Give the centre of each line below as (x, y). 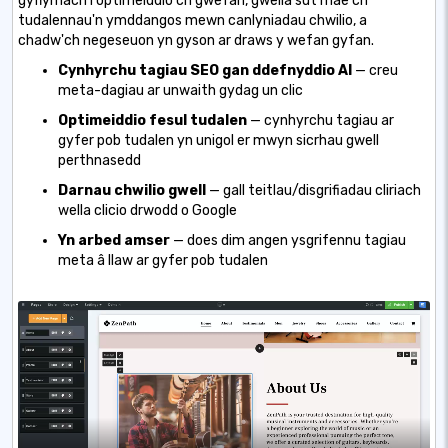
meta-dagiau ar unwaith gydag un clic (180, 91)
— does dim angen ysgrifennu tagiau (289, 241)
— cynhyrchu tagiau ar (322, 121)
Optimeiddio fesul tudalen (152, 121)
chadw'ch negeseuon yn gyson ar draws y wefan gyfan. (196, 41)
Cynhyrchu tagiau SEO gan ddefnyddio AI (205, 71)
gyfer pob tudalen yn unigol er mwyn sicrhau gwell (218, 141)
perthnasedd (99, 161)
